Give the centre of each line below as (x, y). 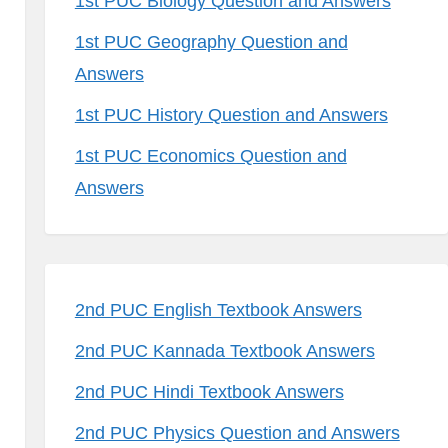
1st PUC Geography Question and (211, 42)
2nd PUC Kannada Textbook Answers (224, 351)
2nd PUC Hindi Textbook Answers (209, 392)
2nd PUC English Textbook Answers (218, 310)
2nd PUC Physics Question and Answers (237, 433)
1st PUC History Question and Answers (231, 115)
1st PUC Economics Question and (210, 156)
